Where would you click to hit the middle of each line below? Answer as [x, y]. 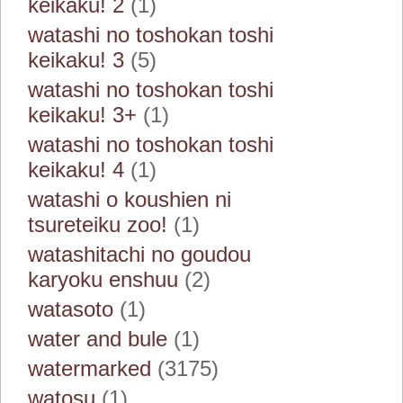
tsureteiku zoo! [98, 224]
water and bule [98, 339]
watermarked [90, 368]
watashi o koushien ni [130, 199]
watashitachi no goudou [139, 254]
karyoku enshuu [103, 279]
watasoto [71, 309]
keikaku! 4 [76, 170]
